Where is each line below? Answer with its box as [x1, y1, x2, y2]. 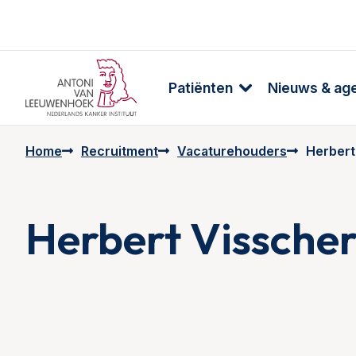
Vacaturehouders [177, 143, 287, 159]
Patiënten [168, 79, 233, 96]
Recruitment [81, 143, 158, 159]
